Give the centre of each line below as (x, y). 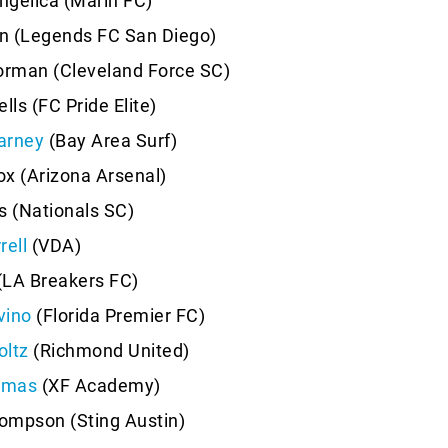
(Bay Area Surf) (110, 141)
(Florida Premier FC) (118, 316)
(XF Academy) (99, 386)
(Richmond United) (109, 351)
